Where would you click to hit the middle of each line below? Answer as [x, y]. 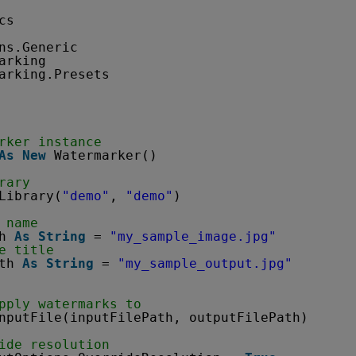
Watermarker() [106, 155]
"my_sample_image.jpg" [193, 236]
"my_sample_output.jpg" [205, 263]
